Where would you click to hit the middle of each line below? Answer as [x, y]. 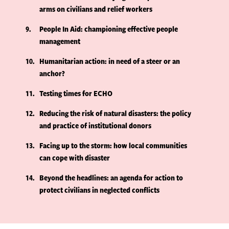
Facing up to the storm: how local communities [113, 146]
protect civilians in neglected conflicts [100, 190]
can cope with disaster [75, 158]
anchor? [52, 74]
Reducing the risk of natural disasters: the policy [116, 113]
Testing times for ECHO [76, 94]
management [60, 41]
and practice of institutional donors [96, 126]
